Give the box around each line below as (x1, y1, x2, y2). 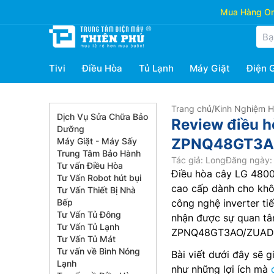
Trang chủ (171, 103, 212, 114)
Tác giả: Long (171, 155, 226, 165)
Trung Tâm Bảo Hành (57, 148, 141, 158)
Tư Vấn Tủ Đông (57, 209, 121, 220)
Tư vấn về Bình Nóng (57, 246, 140, 256)
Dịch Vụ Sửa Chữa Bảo (57, 111, 148, 122)
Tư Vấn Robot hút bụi (57, 172, 141, 183)
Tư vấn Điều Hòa (57, 160, 123, 171)
